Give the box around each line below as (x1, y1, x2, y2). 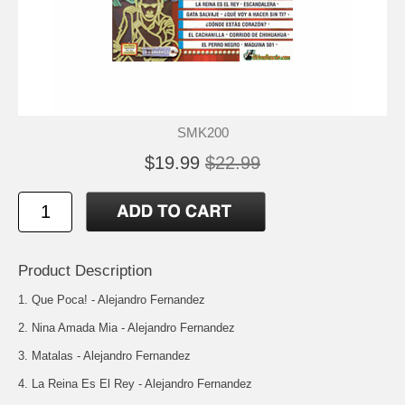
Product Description (18, 261, 152, 279)
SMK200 (176, 124, 229, 140)
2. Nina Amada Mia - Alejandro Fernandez (18, 320, 235, 334)
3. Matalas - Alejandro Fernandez (18, 348, 191, 363)
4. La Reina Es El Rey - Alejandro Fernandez (18, 376, 252, 391)
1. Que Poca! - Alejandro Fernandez (18, 292, 205, 306)
